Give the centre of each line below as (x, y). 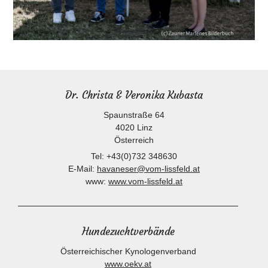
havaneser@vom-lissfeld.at (148, 169)
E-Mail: (83, 169)
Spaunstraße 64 (134, 115)
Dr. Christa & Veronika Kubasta (134, 95)
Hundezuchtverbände (128, 232)
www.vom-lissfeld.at (145, 182)
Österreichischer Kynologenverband (128, 252)
